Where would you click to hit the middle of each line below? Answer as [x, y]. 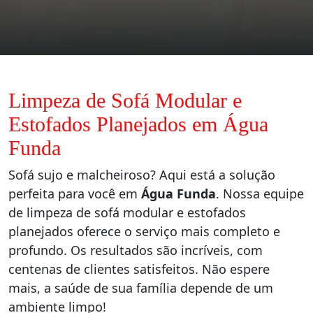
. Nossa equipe [260, 194]
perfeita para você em [75, 194]
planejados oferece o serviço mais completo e [144, 232]
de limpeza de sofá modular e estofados [127, 213]
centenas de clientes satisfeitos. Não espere [139, 269]
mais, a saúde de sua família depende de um [141, 288]
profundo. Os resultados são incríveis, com [136, 250]
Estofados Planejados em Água [138, 124]
